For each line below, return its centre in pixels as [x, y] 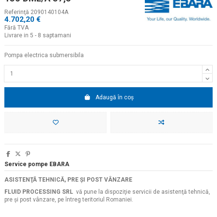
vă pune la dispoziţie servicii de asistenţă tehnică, [142, 192]
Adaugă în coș [114, 97]
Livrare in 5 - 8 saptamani [38, 36]
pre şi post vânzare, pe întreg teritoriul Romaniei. [69, 200]
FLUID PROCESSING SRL [39, 192]
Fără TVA [16, 28]
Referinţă [17, 12]
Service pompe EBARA [37, 164]
